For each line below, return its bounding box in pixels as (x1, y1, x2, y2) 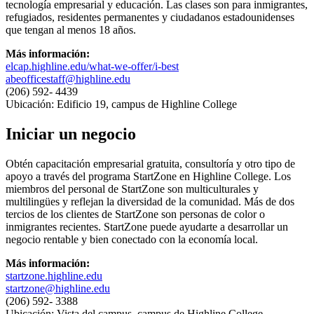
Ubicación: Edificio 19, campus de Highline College (6, 97, 237, 110)
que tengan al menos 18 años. (6, 23, 136, 36)
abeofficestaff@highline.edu (6, 72, 130, 85)
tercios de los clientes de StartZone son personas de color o (6, 207, 265, 220)
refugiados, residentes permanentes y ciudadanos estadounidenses (6, 11, 294, 23)
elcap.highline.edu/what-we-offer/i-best (6, 60, 179, 72)
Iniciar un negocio (6, 124, 136, 143)
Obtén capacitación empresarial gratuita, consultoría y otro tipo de (6, 157, 295, 170)
